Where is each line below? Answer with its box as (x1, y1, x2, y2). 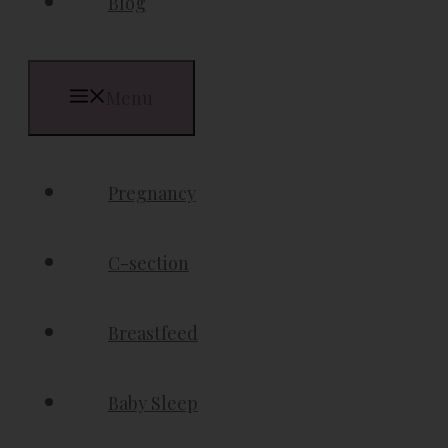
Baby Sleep (108, 391, 198, 415)
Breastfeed (108, 321, 198, 345)
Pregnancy (108, 181, 196, 205)
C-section (108, 251, 189, 275)
